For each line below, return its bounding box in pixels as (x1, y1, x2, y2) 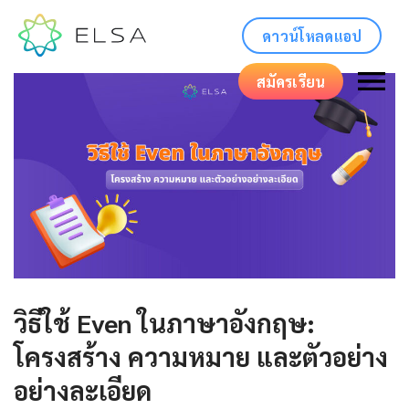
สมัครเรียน (256, 71, 325, 91)
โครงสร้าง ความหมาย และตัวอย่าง (14, 339, 388, 372)
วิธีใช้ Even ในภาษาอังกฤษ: (14, 305, 315, 339)
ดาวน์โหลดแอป (262, 26, 362, 46)
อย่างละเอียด (14, 372, 152, 406)
